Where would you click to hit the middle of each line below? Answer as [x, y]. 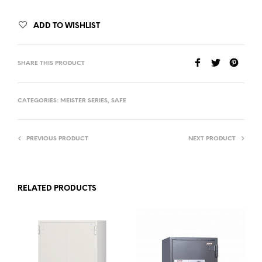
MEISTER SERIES [84, 101]
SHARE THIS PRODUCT [51, 63]
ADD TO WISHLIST [67, 26]
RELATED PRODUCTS [57, 188]
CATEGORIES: [39, 101]
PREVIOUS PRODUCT [57, 139]
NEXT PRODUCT [212, 139]
